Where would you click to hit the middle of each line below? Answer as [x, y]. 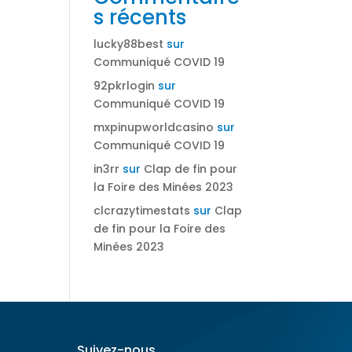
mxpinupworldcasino [154, 128]
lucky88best [129, 44]
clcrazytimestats [142, 211]
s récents [140, 18]
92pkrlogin [125, 86]
